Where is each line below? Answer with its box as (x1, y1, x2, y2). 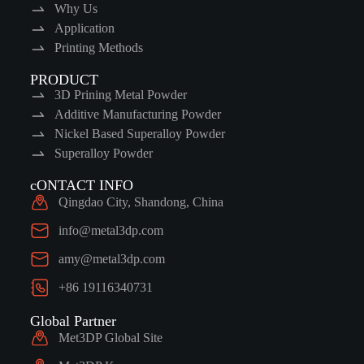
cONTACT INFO (29, 177, 133, 193)
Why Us (54, 2, 97, 15)
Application (54, 21, 115, 35)
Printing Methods (54, 41, 143, 54)
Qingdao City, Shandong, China (58, 195, 223, 209)
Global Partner (29, 313, 116, 329)
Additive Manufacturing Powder (54, 107, 221, 121)
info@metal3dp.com (58, 223, 163, 237)
